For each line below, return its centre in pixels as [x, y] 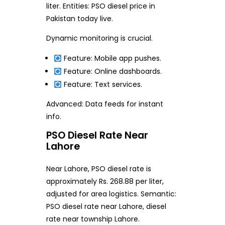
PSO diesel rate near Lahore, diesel [106, 207]
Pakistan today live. [79, 19]
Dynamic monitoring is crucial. [99, 38]
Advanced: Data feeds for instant [104, 104]
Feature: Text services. [102, 85]
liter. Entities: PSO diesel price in [100, 6]
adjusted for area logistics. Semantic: [111, 194]
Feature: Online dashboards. [112, 72]
